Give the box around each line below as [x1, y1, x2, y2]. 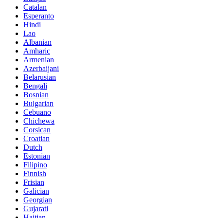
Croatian [23, 134, 50, 143]
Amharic [23, 47, 50, 55]
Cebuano [23, 108, 51, 117]
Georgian [23, 196, 52, 204]
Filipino [23, 161, 47, 169]
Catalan [23, 3, 47, 12]
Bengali [23, 82, 47, 91]
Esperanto [23, 12, 54, 20]
